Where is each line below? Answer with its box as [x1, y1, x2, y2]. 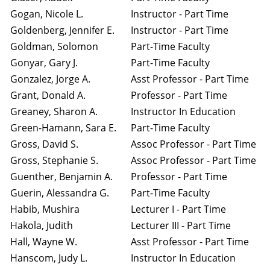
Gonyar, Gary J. [10, 56, 78, 69]
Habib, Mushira [10, 202, 80, 216]
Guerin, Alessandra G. [10, 186, 109, 199]
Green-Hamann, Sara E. [10, 121, 116, 134]
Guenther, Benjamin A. [10, 170, 113, 183]
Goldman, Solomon [10, 40, 98, 53]
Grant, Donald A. [10, 89, 86, 102]
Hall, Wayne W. [10, 235, 77, 248]
